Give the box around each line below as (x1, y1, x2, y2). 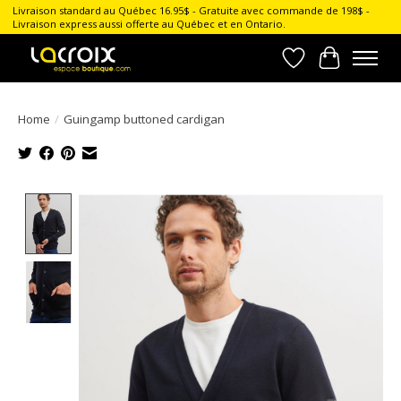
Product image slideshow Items (78, 192, 287, 213)
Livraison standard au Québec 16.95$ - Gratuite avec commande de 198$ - (12, 4, 370, 18)
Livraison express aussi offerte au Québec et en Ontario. (12, 17, 286, 31)
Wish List (293, 57, 354, 78)
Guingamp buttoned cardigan (64, 110, 225, 127)
